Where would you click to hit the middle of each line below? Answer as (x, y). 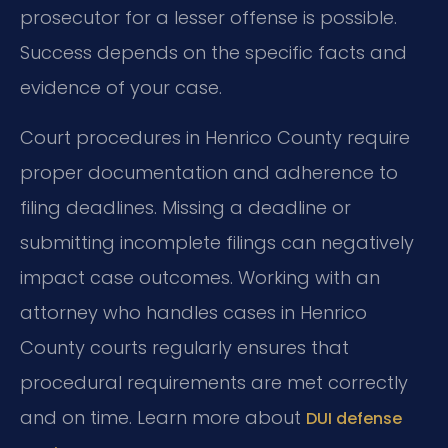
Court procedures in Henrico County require (215, 137)
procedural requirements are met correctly (214, 382)
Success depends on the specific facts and (213, 53)
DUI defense (354, 418)
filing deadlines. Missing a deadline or (185, 207)
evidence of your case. (121, 88)
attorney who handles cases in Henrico (193, 312)
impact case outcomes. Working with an (200, 277)
